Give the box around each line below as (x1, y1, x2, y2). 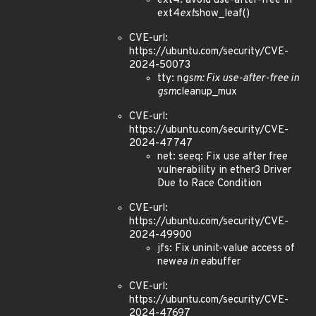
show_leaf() (195, 7, 250, 20)
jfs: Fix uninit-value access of (157, 242, 295, 255)
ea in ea (176, 255, 212, 269)
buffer (212, 255, 241, 269)
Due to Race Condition (157, 177, 262, 190)
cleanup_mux (176, 85, 237, 99)
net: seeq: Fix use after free (157, 150, 288, 164)
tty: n (157, 72, 183, 85)
